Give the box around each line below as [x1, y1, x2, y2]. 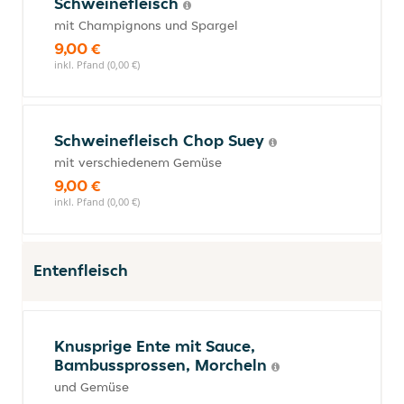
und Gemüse [54, 379, 129, 395]
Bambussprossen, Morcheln [54, 354, 271, 375]
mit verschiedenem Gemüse [54, 154, 222, 170]
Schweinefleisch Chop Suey [54, 130, 269, 151]
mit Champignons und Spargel [54, 17, 238, 33]
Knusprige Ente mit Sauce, [54, 335, 255, 356]
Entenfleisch [33, 260, 128, 280]
